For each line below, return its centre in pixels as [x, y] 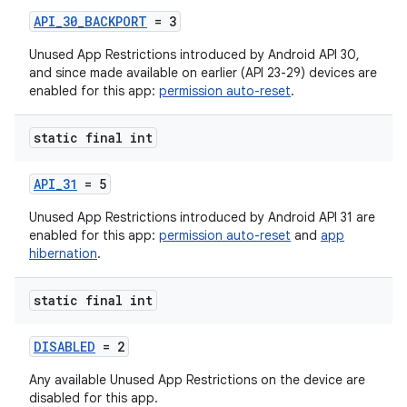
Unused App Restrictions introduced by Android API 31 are [202, 217]
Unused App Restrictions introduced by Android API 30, [194, 55]
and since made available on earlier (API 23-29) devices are [203, 73]
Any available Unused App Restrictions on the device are [197, 380]
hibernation [63, 253]
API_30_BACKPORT [90, 21]
